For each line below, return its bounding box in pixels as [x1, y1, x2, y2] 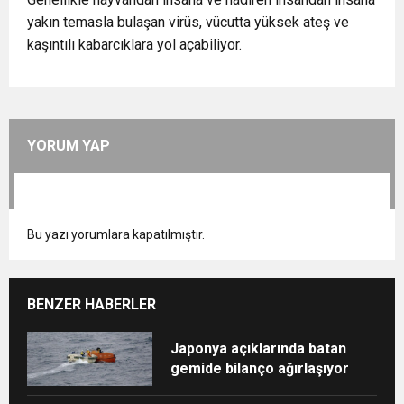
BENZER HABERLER [27, 295, 156, 313]
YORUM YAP [27, 136, 110, 154]
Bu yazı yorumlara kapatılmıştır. [27, 226, 205, 242]
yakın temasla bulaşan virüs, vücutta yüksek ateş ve [27, 13, 349, 31]
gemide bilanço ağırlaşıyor [170, 359, 350, 377]
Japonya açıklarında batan [170, 339, 347, 357]
